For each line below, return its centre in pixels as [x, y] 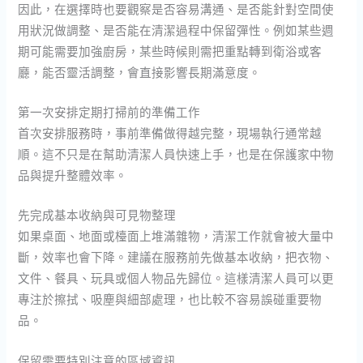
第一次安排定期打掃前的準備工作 [109, 111]
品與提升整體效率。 [73, 175]
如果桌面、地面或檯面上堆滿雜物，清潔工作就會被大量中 [176, 236]
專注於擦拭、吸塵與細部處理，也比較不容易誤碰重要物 [170, 299]
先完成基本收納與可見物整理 [97, 215]
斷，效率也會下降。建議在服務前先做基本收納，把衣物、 [176, 257]
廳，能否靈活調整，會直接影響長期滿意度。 [140, 72]
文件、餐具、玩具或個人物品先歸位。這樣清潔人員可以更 [176, 278]
